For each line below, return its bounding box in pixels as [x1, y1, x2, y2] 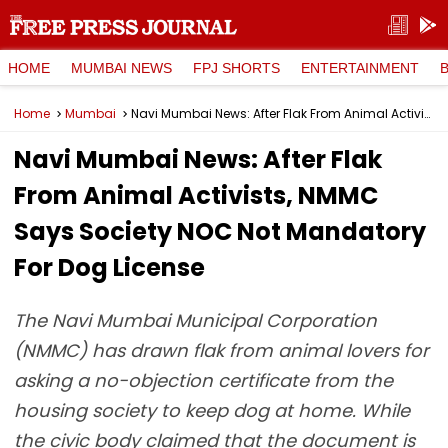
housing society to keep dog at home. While [14, 398, 410, 423]
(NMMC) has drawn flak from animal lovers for [14, 338, 429, 363]
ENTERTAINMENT [301, 59, 419, 76]
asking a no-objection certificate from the [14, 368, 393, 393]
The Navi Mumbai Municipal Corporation [14, 308, 377, 333]
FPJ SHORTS [193, 59, 280, 76]
